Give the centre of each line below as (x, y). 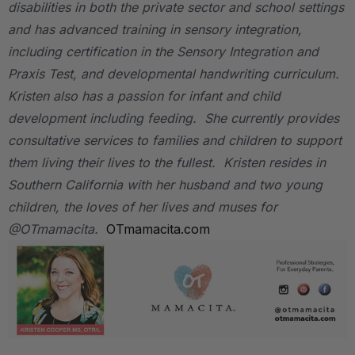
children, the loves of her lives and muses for (143, 206)
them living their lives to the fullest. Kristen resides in (167, 162)
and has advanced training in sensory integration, (155, 29)
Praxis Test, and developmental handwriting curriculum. (176, 73)
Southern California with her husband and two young (165, 184)
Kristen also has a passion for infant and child (144, 95)
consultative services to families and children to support (175, 140)
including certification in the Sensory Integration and (163, 51)
